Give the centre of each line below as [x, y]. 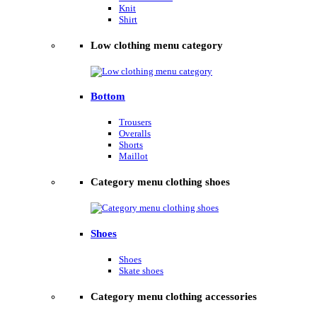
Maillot [133, 156]
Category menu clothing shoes [160, 182]
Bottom [108, 97]
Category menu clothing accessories [174, 297]
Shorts [131, 145]
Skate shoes [141, 271]
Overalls [135, 134]
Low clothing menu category [157, 45]
